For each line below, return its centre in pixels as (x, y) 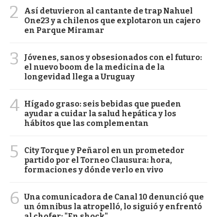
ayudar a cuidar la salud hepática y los (100, 114)
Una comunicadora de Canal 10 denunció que (114, 197)
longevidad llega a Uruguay (79, 77)
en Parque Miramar (64, 31)
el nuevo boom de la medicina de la (94, 67)
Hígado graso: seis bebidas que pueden (103, 104)
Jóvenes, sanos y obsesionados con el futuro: (113, 58)
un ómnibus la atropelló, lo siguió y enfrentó (113, 207)
